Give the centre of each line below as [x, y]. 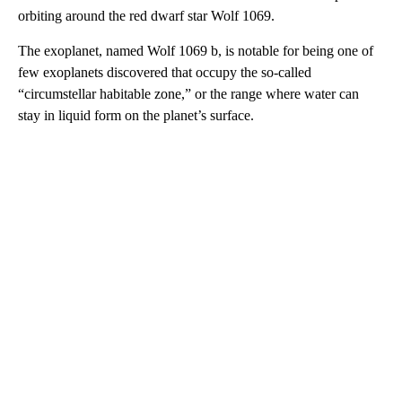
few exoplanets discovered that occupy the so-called [165, 72]
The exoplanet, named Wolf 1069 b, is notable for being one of [196, 50]
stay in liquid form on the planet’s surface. [136, 115]
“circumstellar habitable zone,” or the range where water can [188, 93]
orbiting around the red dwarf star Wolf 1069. [146, 15]
